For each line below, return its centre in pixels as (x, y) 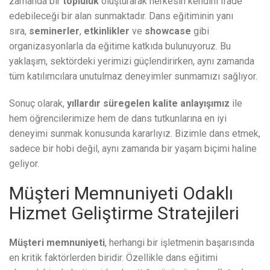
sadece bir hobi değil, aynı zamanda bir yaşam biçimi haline (133, 149)
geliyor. (24, 164)
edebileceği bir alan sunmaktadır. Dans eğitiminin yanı (121, 16)
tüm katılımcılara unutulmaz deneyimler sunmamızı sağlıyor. (133, 77)
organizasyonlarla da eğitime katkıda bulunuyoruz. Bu (120, 46)
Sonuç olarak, (38, 104)
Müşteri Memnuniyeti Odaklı (121, 193)
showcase (168, 31)
